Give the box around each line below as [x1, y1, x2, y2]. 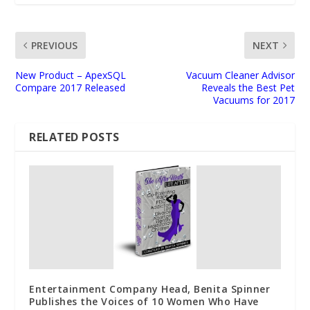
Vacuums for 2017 [212, 93, 295, 107]
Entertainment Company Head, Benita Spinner [29, 282, 271, 295]
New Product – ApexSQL [15, 68, 127, 82]
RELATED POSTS [29, 129, 120, 145]
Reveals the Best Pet [201, 80, 295, 94]
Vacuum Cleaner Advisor [185, 68, 295, 82]
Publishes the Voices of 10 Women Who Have [29, 294, 259, 308]
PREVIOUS [31, 38, 78, 52]
